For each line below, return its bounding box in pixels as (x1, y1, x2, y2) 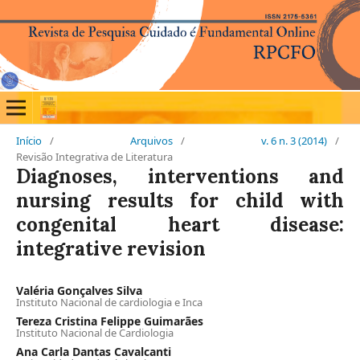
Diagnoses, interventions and (16, 164, 344, 189)
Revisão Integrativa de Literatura (16, 149, 173, 164)
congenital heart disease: (16, 212, 344, 237)
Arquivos (130, 133, 173, 148)
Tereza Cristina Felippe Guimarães (16, 313, 203, 329)
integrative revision (16, 236, 206, 261)
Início (16, 133, 42, 148)
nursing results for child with (16, 188, 344, 213)
